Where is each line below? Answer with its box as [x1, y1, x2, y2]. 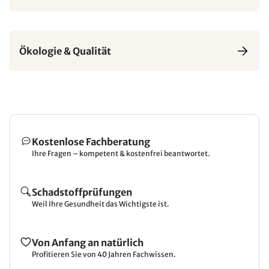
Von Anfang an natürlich [32, 237, 144, 249]
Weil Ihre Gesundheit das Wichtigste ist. [32, 199, 169, 208]
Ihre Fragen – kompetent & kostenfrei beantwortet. [32, 149, 210, 158]
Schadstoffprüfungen [32, 186, 132, 198]
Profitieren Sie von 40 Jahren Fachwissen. [32, 250, 176, 259]
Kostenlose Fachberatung [32, 136, 150, 148]
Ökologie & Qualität [19, 44, 111, 57]
